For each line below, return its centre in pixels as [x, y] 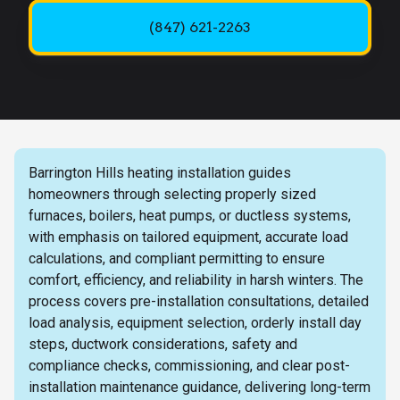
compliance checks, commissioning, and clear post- [189, 365]
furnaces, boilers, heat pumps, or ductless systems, [190, 215]
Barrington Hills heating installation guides [160, 172]
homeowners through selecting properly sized [172, 194]
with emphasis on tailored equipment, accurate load [188, 237]
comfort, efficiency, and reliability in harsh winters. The [196, 279]
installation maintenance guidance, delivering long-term [200, 387]
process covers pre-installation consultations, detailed [199, 301]
